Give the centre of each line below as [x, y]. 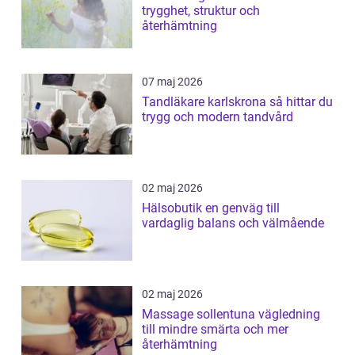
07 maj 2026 [172, 82]
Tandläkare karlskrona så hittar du [206, 102]
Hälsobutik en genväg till [174, 208]
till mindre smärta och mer [215, 330]
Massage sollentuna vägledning [200, 315]
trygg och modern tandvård [218, 117]
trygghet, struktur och [201, 11]
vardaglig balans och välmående [233, 223]
